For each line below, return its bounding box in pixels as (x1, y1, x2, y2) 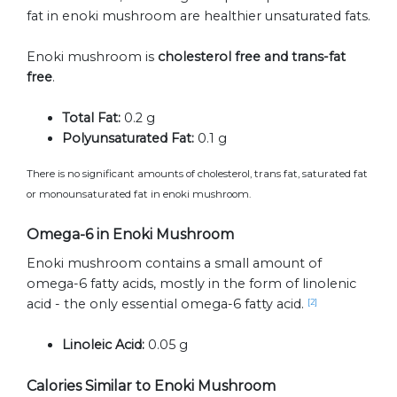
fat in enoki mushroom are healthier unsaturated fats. (27, 8, 370, 25)
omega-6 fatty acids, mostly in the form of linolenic (27, 276, 356, 292)
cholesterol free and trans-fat (158, 49, 346, 66)
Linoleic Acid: (62, 337, 144, 354)
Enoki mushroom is (27, 49, 158, 66)
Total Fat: (62, 110, 121, 127)
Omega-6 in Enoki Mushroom (27, 226, 234, 244)
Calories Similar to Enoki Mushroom (27, 378, 276, 395)
